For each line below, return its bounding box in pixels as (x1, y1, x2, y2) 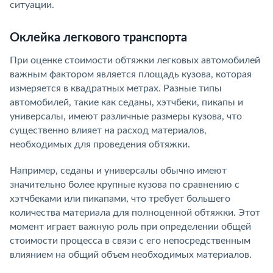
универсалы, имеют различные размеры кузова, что (10, 111, 242, 121)
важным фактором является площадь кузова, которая (10, 69, 252, 79)
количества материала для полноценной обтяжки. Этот (10, 207, 260, 218)
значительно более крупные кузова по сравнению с (10, 179, 239, 190)
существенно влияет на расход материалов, (10, 125, 207, 135)
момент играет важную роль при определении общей (10, 221, 251, 232)
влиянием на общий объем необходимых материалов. (10, 249, 252, 260)
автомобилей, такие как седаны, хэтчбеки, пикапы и (10, 97, 243, 107)
